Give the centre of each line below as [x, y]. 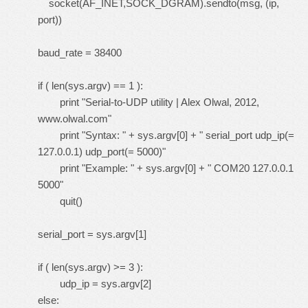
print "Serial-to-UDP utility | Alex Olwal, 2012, [148, 102]
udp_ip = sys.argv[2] [95, 284]
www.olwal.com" [75, 119]
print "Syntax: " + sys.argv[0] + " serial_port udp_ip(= [166, 135]
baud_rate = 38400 [80, 53]
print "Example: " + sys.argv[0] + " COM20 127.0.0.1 [166, 168]
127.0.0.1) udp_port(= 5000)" [102, 152]
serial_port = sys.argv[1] [92, 234]
